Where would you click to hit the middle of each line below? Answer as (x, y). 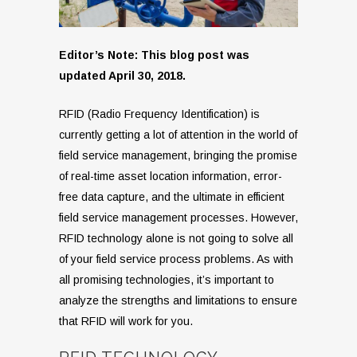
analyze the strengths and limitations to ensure (178, 301)
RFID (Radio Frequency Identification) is (159, 114)
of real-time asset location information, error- (171, 177)
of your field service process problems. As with (176, 259)
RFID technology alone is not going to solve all (176, 239)
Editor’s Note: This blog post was (154, 55)
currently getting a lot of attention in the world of (178, 135)
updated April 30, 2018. (122, 76)
